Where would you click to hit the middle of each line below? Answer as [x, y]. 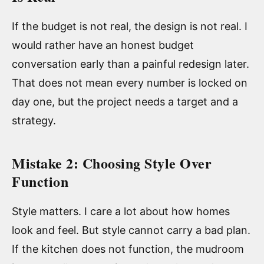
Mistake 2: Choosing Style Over [112, 163]
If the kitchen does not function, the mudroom [128, 249]
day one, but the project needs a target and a [125, 101]
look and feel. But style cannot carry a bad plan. [131, 230]
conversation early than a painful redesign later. [131, 64]
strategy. [34, 120]
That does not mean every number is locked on [130, 82]
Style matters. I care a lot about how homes [121, 211]
